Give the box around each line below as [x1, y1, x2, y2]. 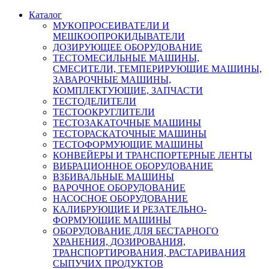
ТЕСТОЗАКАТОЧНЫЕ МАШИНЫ [53, 118, 201, 128]
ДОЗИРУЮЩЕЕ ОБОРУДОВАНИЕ [53, 42, 202, 52]
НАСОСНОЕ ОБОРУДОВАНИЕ [53, 193, 188, 204]
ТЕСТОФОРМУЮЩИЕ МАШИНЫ [53, 139, 203, 150]
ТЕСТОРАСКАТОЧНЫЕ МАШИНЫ [53, 128, 207, 139]
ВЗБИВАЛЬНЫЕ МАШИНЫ [53, 172, 174, 182]
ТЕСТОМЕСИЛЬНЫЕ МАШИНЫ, [53, 53, 199, 63]
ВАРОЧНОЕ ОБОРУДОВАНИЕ [53, 183, 186, 193]
